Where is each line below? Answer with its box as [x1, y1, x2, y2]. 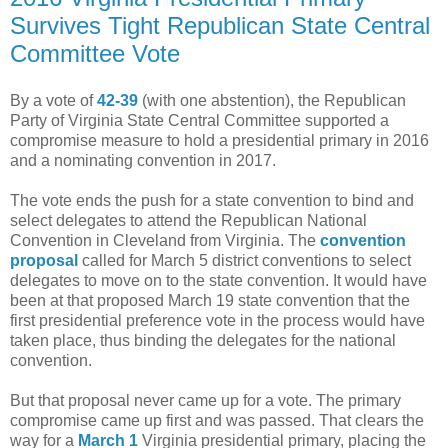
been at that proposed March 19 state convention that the [10, 292, 410, 310]
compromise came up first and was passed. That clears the [10, 412, 424, 430]
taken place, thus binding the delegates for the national [10, 332, 396, 350]
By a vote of [10, 92, 97, 110]
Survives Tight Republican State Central [10, 11, 430, 39]
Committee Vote [10, 39, 180, 67]
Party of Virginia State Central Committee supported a [10, 112, 389, 130]
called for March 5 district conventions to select [78, 252, 411, 270]
